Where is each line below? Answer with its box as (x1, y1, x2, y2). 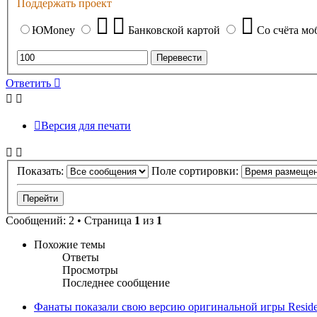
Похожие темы (34, 238, 105, 251)
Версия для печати (41, 119, 131, 132)
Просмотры (62, 264, 118, 277)
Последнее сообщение (62, 277, 170, 289)
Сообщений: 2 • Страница (6, 214, 134, 227)
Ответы (62, 251, 99, 264)
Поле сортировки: (151, 165, 241, 178)
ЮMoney (32, 23, 75, 36)
